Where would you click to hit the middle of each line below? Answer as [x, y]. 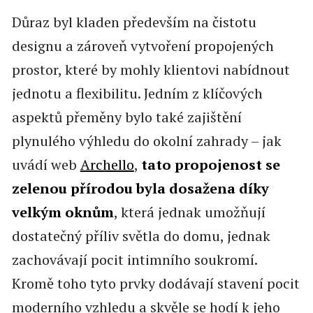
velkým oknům [63, 212]
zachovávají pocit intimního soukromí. [134, 260]
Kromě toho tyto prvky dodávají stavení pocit [155, 284]
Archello [107, 165]
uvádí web [46, 165]
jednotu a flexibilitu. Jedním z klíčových [137, 94]
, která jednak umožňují [189, 212]
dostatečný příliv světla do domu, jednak [141, 236]
